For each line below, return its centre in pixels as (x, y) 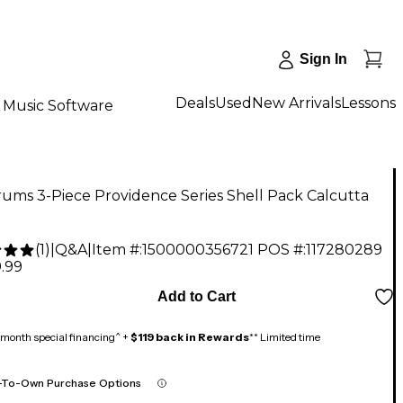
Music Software (58, 105)
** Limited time (285, 337)
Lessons (368, 103)
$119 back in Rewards (190, 337)
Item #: (117, 250)
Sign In (323, 59)
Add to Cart (196, 297)
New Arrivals (296, 103)
